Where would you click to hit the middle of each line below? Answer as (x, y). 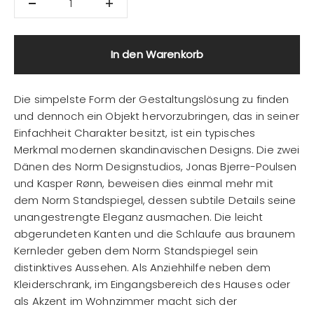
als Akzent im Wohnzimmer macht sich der (125, 301)
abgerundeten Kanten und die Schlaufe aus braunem (155, 234)
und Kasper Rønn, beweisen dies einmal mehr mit (144, 183)
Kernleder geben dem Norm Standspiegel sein (136, 251)
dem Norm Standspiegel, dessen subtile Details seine (155, 200)
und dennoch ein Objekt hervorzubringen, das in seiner (157, 116)
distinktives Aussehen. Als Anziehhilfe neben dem (143, 267)
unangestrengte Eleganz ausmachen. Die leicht (139, 217)
